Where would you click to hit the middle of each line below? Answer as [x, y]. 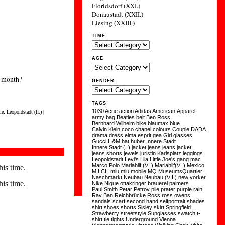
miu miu [120, 171]
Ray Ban [103, 195]
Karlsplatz [170, 153]
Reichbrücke [130, 195]
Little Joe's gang [170, 159]
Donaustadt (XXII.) [118, 14]
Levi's [132, 159]
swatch [187, 213]
